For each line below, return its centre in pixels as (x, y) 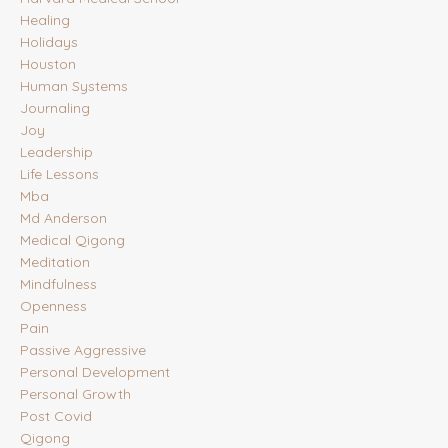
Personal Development (95, 372)
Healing (45, 20)
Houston (48, 64)
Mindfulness (58, 284)
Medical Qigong (72, 240)
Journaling (55, 108)
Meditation (55, 262)
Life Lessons (59, 174)
